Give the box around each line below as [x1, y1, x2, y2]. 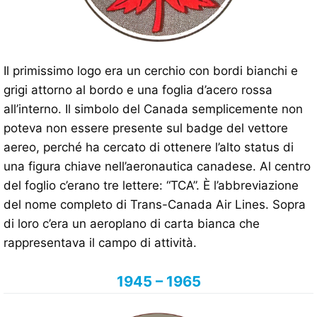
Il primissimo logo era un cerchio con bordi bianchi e [4, 64, 298, 79]
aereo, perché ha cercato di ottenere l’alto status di [4, 140, 294, 155]
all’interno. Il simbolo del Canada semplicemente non [4, 102, 303, 117]
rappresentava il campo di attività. [4, 236, 197, 250]
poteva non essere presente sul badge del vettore [4, 121, 288, 136]
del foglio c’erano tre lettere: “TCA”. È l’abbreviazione [4, 178, 299, 193]
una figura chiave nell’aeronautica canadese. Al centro [4, 159, 311, 174]
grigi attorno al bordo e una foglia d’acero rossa [4, 83, 272, 98]
